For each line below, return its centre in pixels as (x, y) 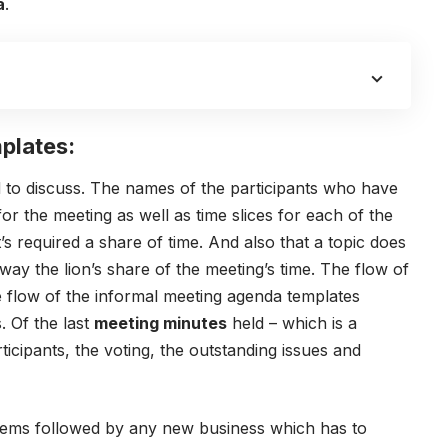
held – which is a (292, 322)
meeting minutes (160, 322)
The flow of (364, 268)
